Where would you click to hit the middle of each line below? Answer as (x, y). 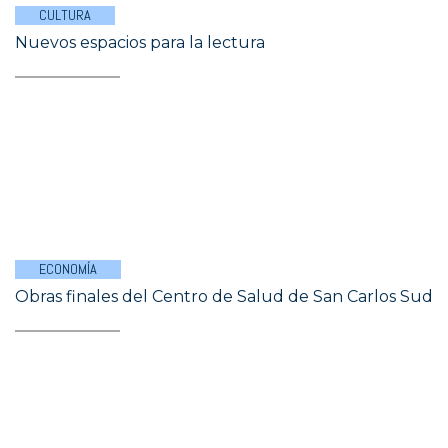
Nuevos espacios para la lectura (140, 42)
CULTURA (65, 15)
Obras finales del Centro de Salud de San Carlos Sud (224, 296)
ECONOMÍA (68, 269)
